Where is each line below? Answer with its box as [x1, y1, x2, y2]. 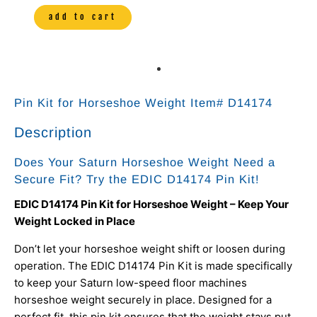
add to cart [49, 11, 117, 23]
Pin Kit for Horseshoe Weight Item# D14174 [14, 96, 272, 109]
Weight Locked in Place [14, 214, 135, 229]
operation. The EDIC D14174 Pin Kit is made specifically [14, 259, 292, 273]
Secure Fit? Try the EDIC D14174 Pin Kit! [14, 172, 260, 185]
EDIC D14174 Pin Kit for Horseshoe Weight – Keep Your [14, 197, 289, 212]
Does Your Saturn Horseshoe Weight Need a [14, 155, 275, 168]
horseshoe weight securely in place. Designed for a [14, 293, 272, 307]
